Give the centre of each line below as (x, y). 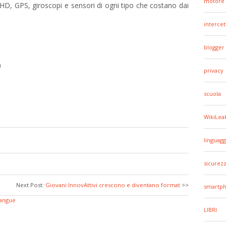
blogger (214, 47)
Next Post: (31, 185)
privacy (214, 70)
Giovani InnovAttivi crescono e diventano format (113, 185)
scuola (212, 94)
